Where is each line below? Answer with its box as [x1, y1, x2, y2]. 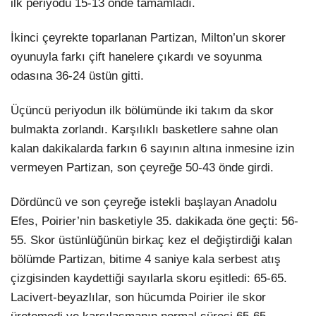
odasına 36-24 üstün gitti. [11, 68, 144, 83]
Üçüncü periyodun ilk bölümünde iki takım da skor [11, 104, 274, 118]
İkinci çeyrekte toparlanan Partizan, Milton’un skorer [11, 30, 286, 44]
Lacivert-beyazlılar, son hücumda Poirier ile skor [11, 291, 266, 305]
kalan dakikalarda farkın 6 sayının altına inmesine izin [11, 142, 294, 156]
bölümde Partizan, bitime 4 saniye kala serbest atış [11, 253, 281, 267]
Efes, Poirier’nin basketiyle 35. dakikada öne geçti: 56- [11, 214, 298, 229]
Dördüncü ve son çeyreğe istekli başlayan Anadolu [11, 195, 276, 209]
